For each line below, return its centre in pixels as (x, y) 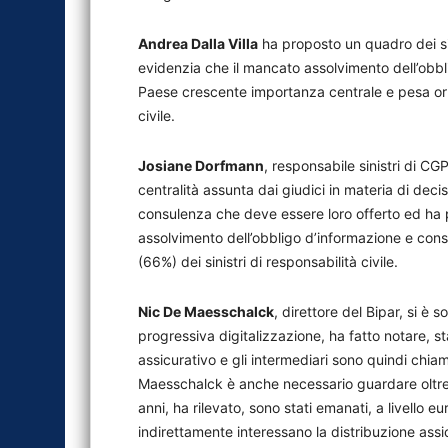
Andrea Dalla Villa (198, 43)
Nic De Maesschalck (206, 311)
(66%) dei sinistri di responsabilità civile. (268, 261)
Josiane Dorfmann (201, 165)
